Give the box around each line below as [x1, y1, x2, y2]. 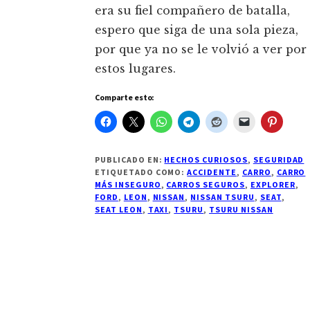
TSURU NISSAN [209, 204, 273, 215]
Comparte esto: [95, 92, 155, 103]
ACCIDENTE [187, 167, 237, 178]
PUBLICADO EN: [95, 154, 165, 165]
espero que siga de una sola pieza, [95, 23, 298, 37]
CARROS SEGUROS [166, 179, 245, 190]
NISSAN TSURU [190, 192, 255, 203]
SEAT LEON [95, 204, 143, 215]
